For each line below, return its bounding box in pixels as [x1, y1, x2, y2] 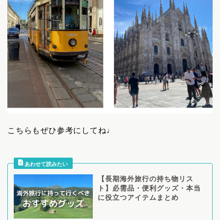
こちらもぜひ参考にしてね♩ [7, 126, 115, 135]
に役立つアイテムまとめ [97, 193, 179, 201]
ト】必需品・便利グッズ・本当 [97, 184, 201, 192]
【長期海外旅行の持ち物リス [97, 175, 193, 183]
